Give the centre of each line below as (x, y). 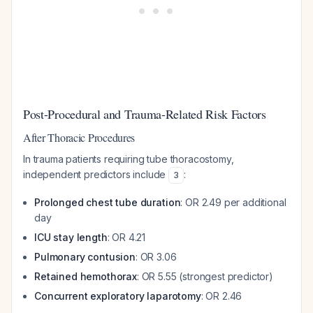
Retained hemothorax (86, 276)
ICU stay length (71, 237)
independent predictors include (96, 174)
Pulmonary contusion (85, 257)
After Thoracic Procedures (79, 137)
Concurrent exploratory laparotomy (118, 296)
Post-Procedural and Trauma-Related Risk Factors (145, 114)
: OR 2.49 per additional (233, 202)
